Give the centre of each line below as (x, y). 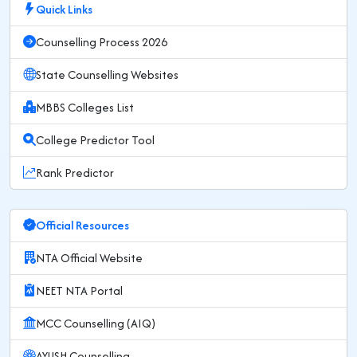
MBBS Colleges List (85, 108)
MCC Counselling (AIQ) (96, 324)
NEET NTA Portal (79, 291)
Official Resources (82, 226)
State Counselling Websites (107, 75)
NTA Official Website (89, 258)
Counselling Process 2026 (102, 42)
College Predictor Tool (95, 140)
